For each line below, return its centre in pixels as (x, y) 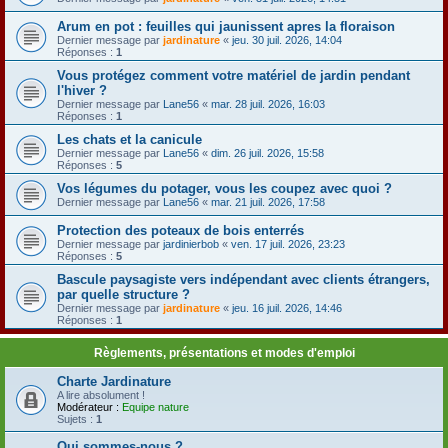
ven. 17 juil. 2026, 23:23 (288, 244)
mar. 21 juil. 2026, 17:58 (268, 202)
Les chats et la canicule (129, 139)
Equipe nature (155, 407)
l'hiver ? (82, 90)
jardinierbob (191, 244)
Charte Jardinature (114, 381)
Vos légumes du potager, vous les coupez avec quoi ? (224, 188)
